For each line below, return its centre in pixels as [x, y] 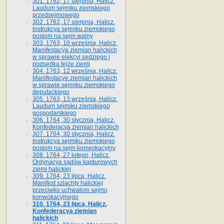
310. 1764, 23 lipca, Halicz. [69, 204]
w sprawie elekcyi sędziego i [71, 57]
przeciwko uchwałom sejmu [70, 190]
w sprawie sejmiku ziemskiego [73, 85]
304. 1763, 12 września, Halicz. [75, 71]
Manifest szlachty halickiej [67, 183]
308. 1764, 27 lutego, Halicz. [71, 155]
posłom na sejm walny [62, 36]
